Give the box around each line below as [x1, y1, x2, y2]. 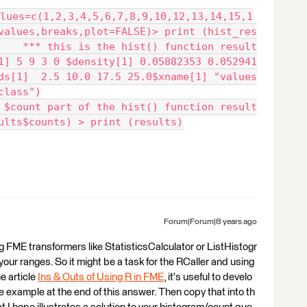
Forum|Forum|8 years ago [164, 217, 257, 226]
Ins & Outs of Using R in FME [38, 271, 164, 282]
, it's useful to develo [164, 271, 252, 282]
